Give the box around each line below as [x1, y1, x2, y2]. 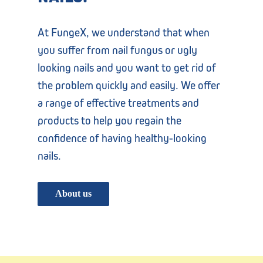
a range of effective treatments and [38, 96, 200, 109]
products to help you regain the [38, 114, 182, 127]
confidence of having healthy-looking [38, 131, 207, 144]
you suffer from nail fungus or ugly [38, 43, 198, 56]
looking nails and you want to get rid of [38, 61, 217, 74]
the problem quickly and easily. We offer [38, 79, 221, 92]
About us [55, 188, 92, 198]
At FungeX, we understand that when [38, 26, 210, 39]
